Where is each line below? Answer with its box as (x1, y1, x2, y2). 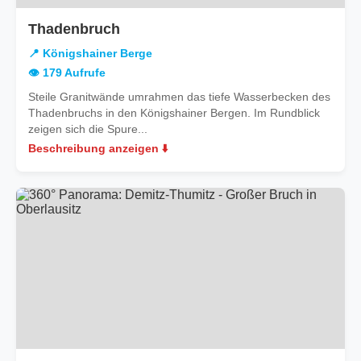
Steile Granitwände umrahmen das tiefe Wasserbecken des (28, 89, 330, 103)
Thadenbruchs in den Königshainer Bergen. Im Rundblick (28, 106, 320, 119)
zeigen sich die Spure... (28, 122, 147, 135)
